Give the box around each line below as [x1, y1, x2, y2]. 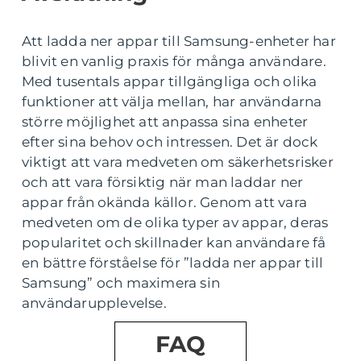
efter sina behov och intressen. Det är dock [22, 134, 318, 150]
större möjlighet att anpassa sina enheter [22, 114, 309, 130]
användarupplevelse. [22, 295, 167, 311]
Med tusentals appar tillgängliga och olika [22, 73, 317, 89]
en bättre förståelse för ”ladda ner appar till [22, 255, 324, 271]
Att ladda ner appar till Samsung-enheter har [22, 33, 336, 49]
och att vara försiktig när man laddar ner [22, 174, 304, 190]
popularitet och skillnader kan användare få [22, 234, 326, 251]
